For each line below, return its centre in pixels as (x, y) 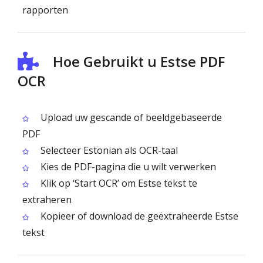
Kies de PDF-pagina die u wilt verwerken (127, 167)
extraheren (47, 200)
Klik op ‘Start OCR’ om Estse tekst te (118, 183)
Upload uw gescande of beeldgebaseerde (130, 117)
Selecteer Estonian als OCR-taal (108, 150)
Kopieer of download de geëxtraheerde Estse (138, 216)
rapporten (45, 10)
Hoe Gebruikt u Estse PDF (139, 61)
